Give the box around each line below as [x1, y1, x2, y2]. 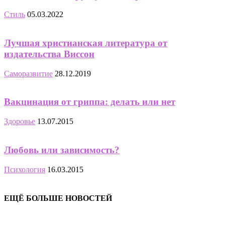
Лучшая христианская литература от [4, 37, 167, 48]
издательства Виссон [4, 48, 94, 59]
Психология [4, 165, 45, 174]
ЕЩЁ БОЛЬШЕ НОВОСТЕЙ [4, 193, 112, 202]
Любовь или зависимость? [4, 144, 120, 155]
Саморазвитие [4, 69, 53, 78]
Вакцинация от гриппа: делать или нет [4, 96, 175, 107]
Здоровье [4, 117, 35, 126]
